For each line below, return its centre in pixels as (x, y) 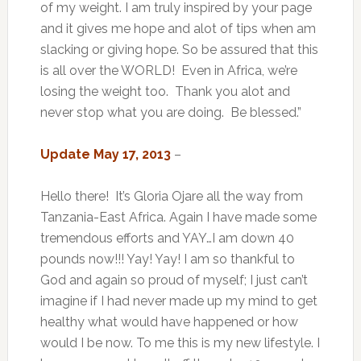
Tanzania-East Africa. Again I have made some (178, 218)
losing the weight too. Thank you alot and (165, 92)
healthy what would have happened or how (169, 322)
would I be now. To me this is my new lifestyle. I (180, 343)
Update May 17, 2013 (105, 155)
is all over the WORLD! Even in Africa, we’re (168, 71)
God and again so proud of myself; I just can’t (174, 280)
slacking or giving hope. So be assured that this (179, 50)
